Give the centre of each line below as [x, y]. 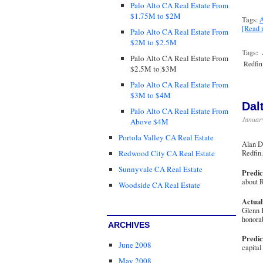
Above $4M [149, 122]
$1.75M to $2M [156, 16]
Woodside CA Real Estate [159, 185]
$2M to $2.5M [154, 42]
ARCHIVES [129, 225]
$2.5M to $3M [154, 68]
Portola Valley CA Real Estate [166, 138]
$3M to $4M [151, 95]
